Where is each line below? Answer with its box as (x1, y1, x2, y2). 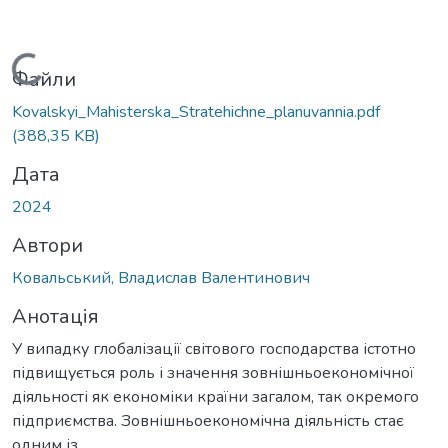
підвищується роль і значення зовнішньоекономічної (12, 361, 414, 384)
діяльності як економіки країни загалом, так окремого (12, 385, 419, 408)
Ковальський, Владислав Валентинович (12, 266, 310, 289)
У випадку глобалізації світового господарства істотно (12, 337, 416, 360)
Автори (12, 231, 83, 259)
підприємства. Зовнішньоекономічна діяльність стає (12, 409, 404, 432)
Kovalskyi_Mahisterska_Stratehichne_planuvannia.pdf (12, 100, 380, 123)
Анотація (12, 302, 99, 330)
